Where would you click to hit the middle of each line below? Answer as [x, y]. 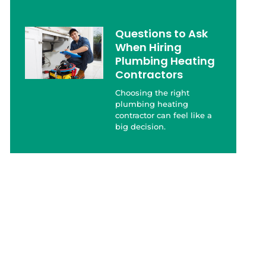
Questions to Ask [162, 34]
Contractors [149, 75]
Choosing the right [153, 93]
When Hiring [149, 47]
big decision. [141, 127]
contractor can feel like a [164, 115]
